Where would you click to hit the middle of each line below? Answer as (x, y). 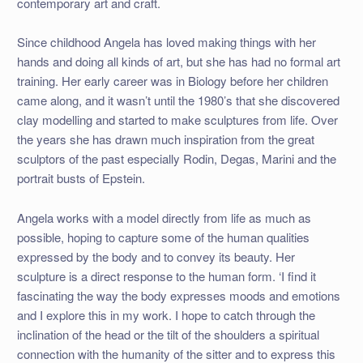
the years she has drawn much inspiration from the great (165, 139)
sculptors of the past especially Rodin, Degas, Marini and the (176, 159)
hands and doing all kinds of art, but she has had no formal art (178, 62)
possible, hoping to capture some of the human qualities (163, 237)
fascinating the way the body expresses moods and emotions (178, 295)
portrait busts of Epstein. (81, 178)
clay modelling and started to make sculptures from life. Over (177, 120)
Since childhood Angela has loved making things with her (166, 42)
